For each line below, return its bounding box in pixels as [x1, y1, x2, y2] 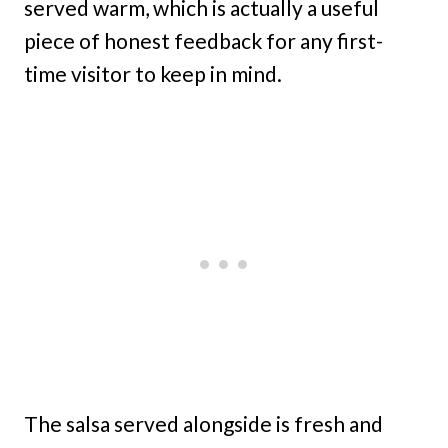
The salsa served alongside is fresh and [24, 410, 383, 436]
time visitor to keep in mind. [24, 60, 282, 86]
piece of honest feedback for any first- [24, 27, 383, 53]
